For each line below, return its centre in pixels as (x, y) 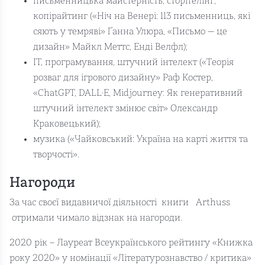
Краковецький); (67, 124)
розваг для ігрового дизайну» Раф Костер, (123, 78)
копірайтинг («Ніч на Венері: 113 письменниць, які (142, 16)
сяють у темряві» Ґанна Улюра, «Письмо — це (130, 32)
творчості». (56, 155)
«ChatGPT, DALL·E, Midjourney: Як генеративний (138, 93)
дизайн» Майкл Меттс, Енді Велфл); (110, 47)
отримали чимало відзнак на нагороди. (96, 218)
